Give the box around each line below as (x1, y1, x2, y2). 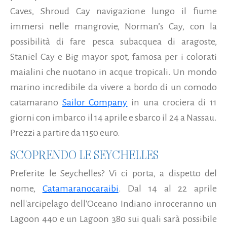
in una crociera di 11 (127, 97, 217, 107)
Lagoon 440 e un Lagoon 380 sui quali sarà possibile (10, 213, 217, 224)
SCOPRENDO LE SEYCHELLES (10, 146, 159, 163)
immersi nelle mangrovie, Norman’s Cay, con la (10, 21, 217, 31)
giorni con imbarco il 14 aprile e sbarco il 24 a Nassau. (10, 112, 217, 123)
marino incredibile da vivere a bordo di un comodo (10, 82, 217, 92)
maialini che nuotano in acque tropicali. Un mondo (10, 66, 217, 77)
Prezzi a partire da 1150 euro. (10, 127, 120, 138)
